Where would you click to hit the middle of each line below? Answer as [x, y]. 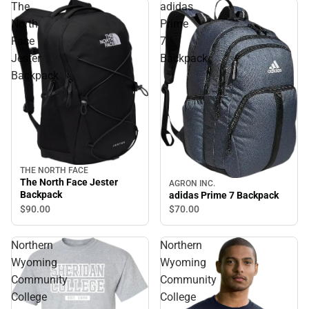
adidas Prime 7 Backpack [224, 195]
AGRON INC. [192, 183]
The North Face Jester [69, 182]
